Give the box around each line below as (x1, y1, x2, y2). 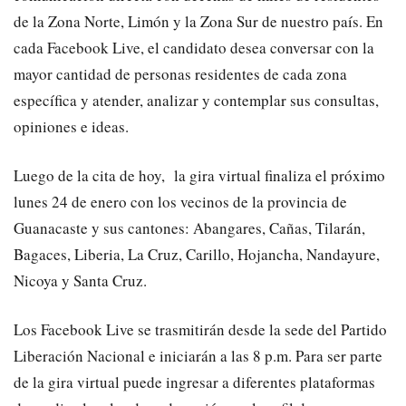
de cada (264, 63, 316, 84)
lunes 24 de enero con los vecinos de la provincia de (14, 190, 347, 212)
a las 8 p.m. (220, 344, 292, 366)
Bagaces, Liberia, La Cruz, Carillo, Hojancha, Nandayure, (14, 243, 380, 265)
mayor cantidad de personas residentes (14, 63, 264, 84)
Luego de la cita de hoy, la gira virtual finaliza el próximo (14, 164, 385, 186)
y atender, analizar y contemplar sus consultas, (77, 89, 379, 111)
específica (14, 89, 77, 111)
